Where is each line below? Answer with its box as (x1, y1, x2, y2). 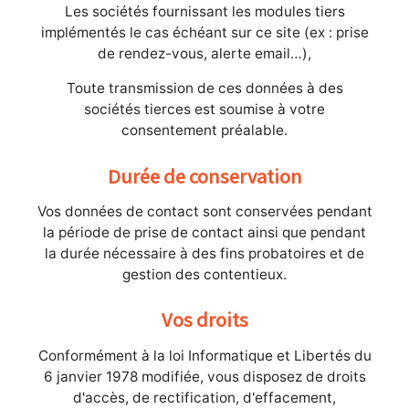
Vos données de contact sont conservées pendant (37, 203, 372, 220)
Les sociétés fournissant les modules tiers (64, 3, 345, 21)
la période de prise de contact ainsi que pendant (43, 224, 366, 241)
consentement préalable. (121, 121, 288, 140)
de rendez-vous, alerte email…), (98, 45, 311, 63)
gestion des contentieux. (122, 266, 287, 283)
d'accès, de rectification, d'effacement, (73, 388, 336, 406)
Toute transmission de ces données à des (66, 79, 343, 98)
